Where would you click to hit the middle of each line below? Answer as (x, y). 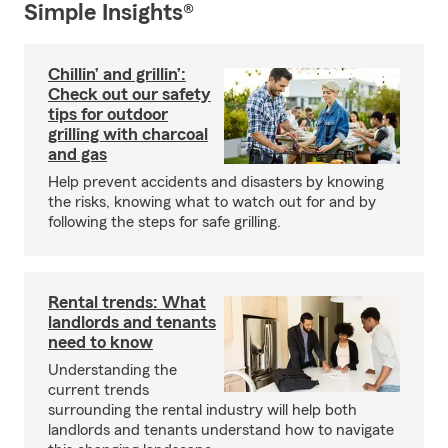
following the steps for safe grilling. (164, 222)
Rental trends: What (127, 302)
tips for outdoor (108, 114)
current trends (98, 390)
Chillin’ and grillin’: (117, 74)
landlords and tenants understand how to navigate (221, 430)
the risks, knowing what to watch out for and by (212, 202)
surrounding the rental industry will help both (202, 410)
